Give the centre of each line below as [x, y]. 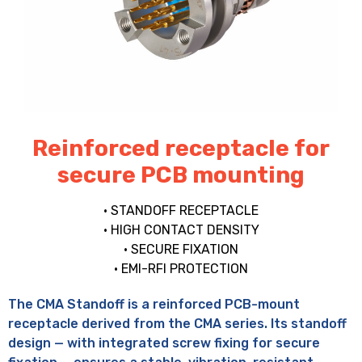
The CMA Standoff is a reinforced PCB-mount [154, 304]
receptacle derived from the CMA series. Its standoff [177, 323]
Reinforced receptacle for [181, 148]
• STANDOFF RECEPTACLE [181, 210]
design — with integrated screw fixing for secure [164, 343]
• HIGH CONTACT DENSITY [181, 229]
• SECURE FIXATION [181, 249]
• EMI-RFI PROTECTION [181, 268]
